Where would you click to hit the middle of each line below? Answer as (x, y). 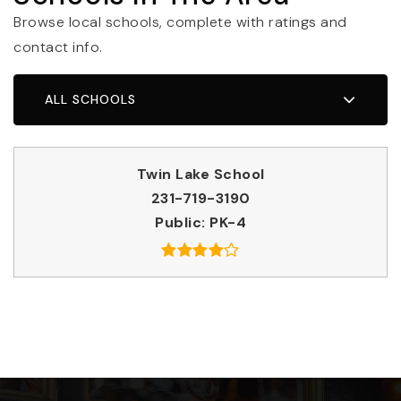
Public (178, 222)
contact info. (58, 47)
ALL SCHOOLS (90, 99)
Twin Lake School (200, 174)
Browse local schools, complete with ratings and (180, 21)
